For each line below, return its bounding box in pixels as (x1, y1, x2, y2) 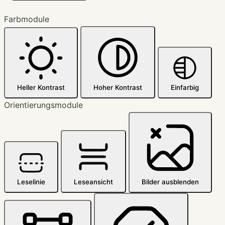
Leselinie (17, 177, 45, 186)
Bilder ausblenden (142, 177, 199, 186)
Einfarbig (171, 83, 199, 91)
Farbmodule (4, 14, 49, 24)
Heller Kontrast (17, 83, 65, 91)
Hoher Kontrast (93, 83, 142, 91)
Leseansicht (74, 177, 113, 186)
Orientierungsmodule (4, 99, 83, 110)
